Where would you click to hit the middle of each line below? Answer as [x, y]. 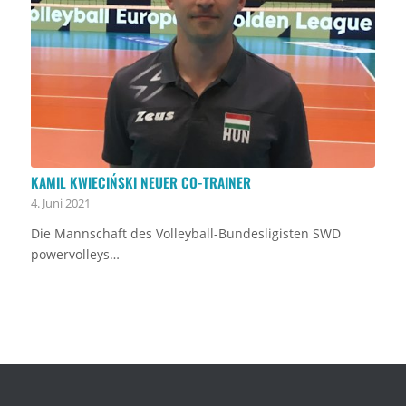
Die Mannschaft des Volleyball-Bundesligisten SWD [185, 233]
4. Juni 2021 [60, 203]
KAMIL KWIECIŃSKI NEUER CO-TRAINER [140, 182]
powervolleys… [75, 254]
